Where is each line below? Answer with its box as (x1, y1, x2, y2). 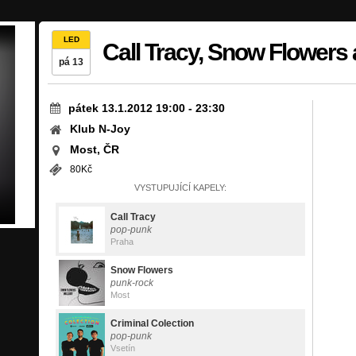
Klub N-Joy (69, 122, 130, 135)
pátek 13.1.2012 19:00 (68, 102, 185, 114)
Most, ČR (69, 143, 119, 156)
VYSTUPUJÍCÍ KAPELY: (134, 183, 226, 192)
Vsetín (110, 343, 135, 353)
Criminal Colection (110, 318, 194, 329)
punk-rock (110, 277, 153, 288)
